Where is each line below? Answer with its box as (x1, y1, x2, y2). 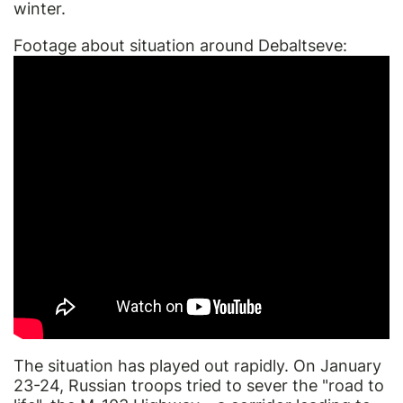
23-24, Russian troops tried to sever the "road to (13, 375, 384, 395)
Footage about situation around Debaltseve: (13, 35, 347, 55)
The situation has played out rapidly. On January (13, 355, 381, 375)
